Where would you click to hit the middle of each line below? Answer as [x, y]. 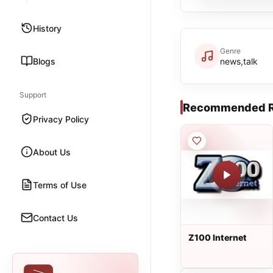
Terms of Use [60, 185]
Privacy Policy [61, 119]
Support [33, 95]
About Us [52, 152]
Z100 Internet [218, 237]
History [47, 28]
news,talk [239, 61]
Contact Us [55, 218]
